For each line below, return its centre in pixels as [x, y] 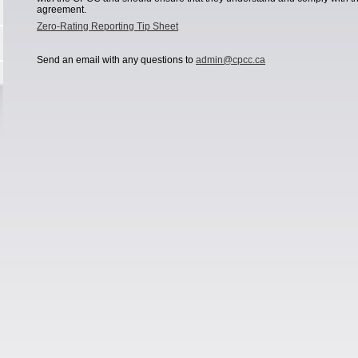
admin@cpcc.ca [231, 60]
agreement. [62, 10]
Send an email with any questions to [116, 60]
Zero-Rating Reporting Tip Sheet [107, 26]
